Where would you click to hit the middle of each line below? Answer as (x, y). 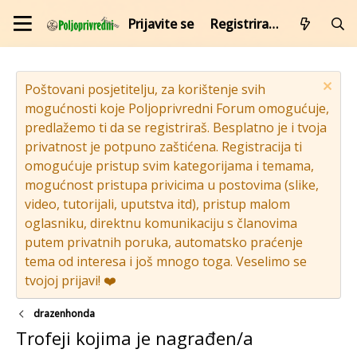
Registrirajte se (273, 24)
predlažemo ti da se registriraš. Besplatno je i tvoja (176, 127)
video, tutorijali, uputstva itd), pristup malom (157, 204)
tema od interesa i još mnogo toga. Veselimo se (166, 261)
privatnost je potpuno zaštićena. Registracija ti (163, 147)
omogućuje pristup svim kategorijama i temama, (169, 166)
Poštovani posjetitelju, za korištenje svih (145, 89)
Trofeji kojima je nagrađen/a (135, 338)
